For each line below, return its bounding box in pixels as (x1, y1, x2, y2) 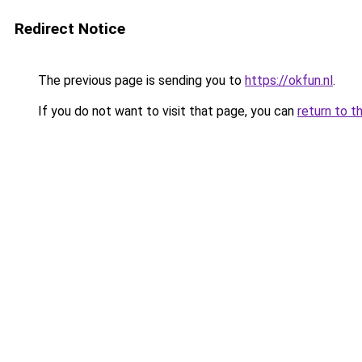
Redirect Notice (15, 19, 125, 38)
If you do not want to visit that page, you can (35, 103, 297, 119)
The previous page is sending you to (35, 73, 245, 88)
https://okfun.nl (245, 73, 333, 88)
